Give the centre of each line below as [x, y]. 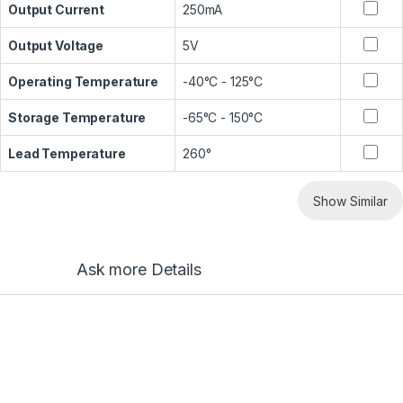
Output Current [57, 10]
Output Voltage [56, 46]
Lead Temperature [67, 154]
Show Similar [350, 201]
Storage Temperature [77, 118]
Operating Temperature [84, 82]
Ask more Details [139, 270]
